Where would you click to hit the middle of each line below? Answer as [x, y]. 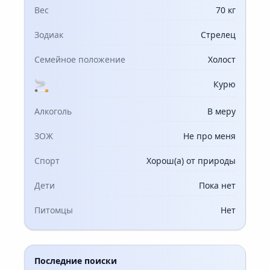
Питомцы [54, 210]
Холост [222, 59]
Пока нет [217, 185]
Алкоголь [53, 111]
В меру [221, 111]
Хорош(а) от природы [191, 161]
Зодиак [49, 35]
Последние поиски [76, 261]
